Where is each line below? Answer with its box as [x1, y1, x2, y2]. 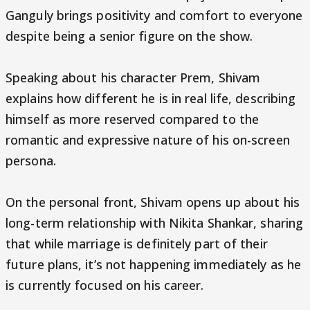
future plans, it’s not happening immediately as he [6, 256, 302, 273]
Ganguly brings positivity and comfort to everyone [6, 7, 302, 24]
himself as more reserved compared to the [6, 111, 259, 127]
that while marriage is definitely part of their [6, 235, 268, 252]
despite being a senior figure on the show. [6, 28, 253, 44]
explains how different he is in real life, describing [6, 90, 296, 107]
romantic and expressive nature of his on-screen [6, 131, 290, 148]
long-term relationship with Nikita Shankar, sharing [6, 215, 304, 231]
